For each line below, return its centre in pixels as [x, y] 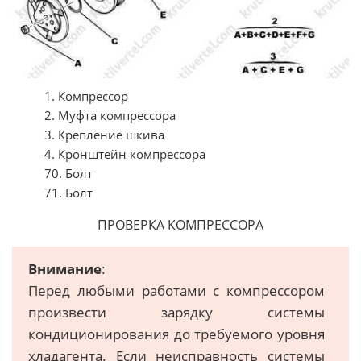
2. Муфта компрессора [110, 116]
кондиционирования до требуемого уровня [176, 334]
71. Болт [68, 193]
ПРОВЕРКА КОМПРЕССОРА [180, 225]
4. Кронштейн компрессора [125, 154]
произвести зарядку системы [176, 313]
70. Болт [68, 174]
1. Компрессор [86, 96]
